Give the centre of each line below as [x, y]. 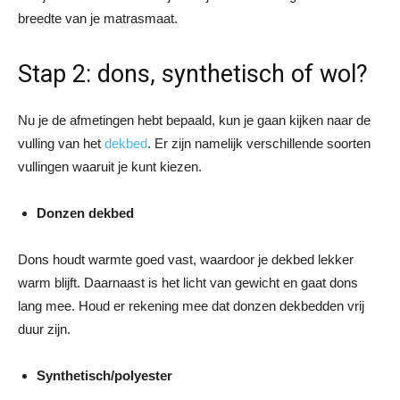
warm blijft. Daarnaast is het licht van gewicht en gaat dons [188, 282]
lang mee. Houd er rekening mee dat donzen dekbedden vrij [191, 305]
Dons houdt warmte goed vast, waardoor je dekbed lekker [186, 259]
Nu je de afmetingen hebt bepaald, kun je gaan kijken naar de [194, 120]
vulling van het [61, 143]
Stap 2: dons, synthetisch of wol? [193, 74]
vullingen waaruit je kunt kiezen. [110, 166]
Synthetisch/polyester [104, 375]
